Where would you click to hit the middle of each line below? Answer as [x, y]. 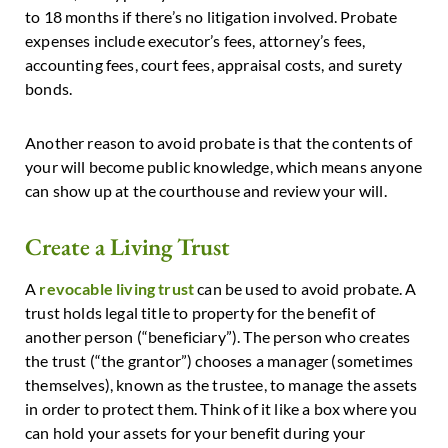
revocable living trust [117, 289]
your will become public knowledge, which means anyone [224, 167]
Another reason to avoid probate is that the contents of [219, 143]
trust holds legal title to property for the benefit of [200, 313]
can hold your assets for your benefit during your [195, 433]
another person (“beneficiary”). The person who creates [218, 337]
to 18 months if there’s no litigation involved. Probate [211, 17]
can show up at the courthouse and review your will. [207, 191]
